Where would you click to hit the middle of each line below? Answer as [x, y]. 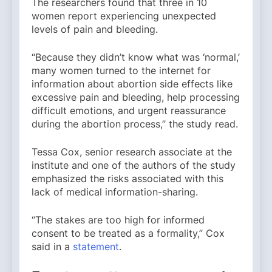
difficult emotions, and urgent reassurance [129, 110]
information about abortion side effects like [132, 83]
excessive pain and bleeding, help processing [136, 97]
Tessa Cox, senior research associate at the [132, 151]
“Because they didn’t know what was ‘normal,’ [136, 57]
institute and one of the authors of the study [134, 165]
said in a [52, 246]
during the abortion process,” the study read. [135, 124]
